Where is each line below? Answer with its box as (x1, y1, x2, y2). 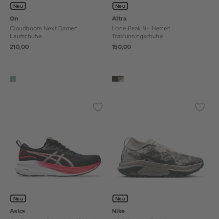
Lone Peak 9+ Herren (112, 24, 171, 32)
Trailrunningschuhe (112, 32, 164, 40)
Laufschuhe (10, 32, 42, 40)
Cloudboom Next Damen (10, 24, 78, 32)
